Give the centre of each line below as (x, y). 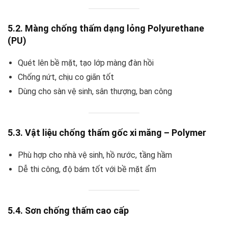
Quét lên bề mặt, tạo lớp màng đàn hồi (86, 63)
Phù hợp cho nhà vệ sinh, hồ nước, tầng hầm (95, 155)
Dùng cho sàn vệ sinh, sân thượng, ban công (95, 92)
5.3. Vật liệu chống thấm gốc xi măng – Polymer (107, 132)
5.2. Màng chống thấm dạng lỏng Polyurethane (106, 28)
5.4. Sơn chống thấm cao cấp (68, 210)
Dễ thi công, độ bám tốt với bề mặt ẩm (87, 169)
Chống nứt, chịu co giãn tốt (66, 77)
